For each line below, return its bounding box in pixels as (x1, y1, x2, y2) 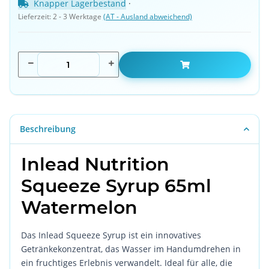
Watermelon (21, 196, 138, 219)
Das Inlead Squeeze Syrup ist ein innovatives (21, 229, 202, 241)
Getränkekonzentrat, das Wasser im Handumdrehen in (21, 243, 241, 255)
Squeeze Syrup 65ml (21, 174, 212, 197)
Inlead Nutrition (21, 153, 170, 175)
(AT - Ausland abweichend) (103, 11, 192, 22)
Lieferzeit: (17, 11, 53, 22)
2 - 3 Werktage (52, 11, 103, 22)
